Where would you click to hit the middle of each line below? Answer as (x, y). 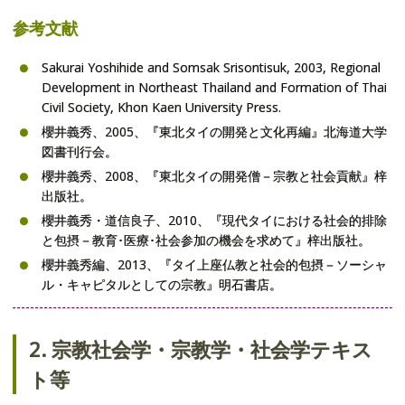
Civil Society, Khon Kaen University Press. (161, 107)
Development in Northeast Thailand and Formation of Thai (214, 87)
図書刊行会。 (80, 151)
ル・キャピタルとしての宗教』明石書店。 (162, 284)
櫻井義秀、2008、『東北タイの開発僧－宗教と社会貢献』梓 (214, 175)
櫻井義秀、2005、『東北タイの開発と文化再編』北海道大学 (214, 131)
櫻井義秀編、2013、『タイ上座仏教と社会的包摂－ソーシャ (214, 264)
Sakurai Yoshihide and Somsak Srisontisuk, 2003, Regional (211, 67)
